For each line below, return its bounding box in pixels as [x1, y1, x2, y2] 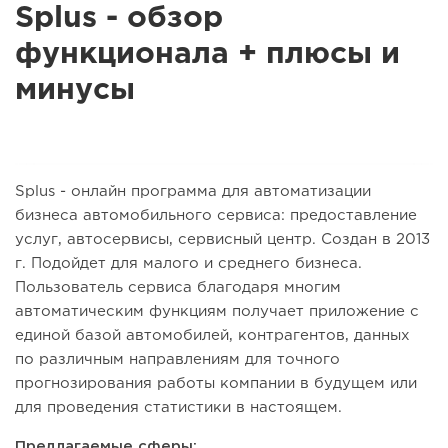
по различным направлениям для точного [15, 353, 340, 367]
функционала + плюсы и [15, 41, 400, 69]
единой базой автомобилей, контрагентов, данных [15, 329, 410, 343]
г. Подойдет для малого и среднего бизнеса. [15, 257, 362, 271]
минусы [15, 77, 135, 105]
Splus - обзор [15, 5, 223, 33]
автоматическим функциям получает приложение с [15, 305, 419, 319]
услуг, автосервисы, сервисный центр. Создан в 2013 [15, 233, 430, 247]
